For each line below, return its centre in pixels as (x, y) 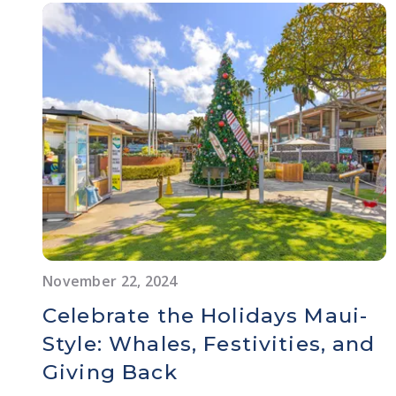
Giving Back (110, 372)
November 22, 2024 (110, 281)
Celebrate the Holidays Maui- (206, 315)
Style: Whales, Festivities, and (209, 343)
